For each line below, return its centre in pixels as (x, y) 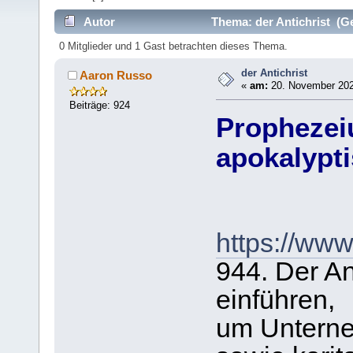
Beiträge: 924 (100, 105)
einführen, (275, 300)
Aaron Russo (115, 75)
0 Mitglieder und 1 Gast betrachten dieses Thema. (174, 46)
